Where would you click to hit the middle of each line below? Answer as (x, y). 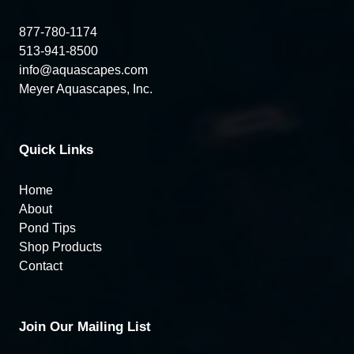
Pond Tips (47, 228)
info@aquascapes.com (83, 70)
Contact (41, 266)
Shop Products (60, 247)
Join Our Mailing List (85, 327)
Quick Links (56, 149)
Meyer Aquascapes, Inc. (86, 88)
